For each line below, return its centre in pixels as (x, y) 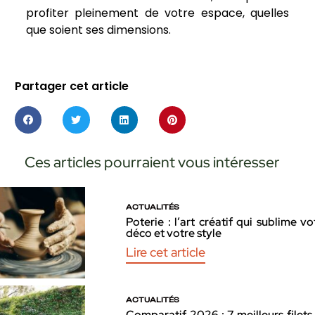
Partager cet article (72, 86)
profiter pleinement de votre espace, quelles (157, 13)
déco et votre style (174, 233)
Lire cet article (166, 252)
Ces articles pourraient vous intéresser (152, 162)
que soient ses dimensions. (98, 30)
